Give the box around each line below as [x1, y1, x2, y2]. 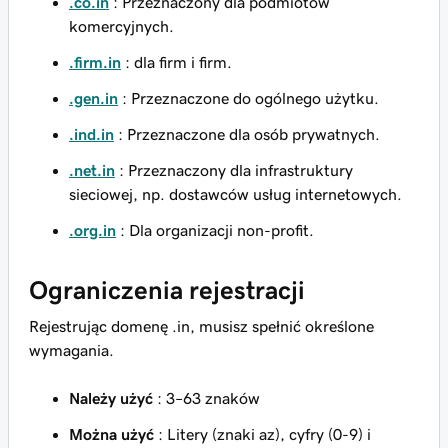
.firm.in [69, 54, 121, 70]
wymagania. [29, 342, 114, 358]
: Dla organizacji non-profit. [116, 222, 314, 238]
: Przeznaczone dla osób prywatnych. [114, 126, 380, 142]
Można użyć [69, 426, 154, 442]
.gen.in [69, 90, 118, 106]
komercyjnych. [69, 18, 174, 34]
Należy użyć [69, 390, 153, 406]
